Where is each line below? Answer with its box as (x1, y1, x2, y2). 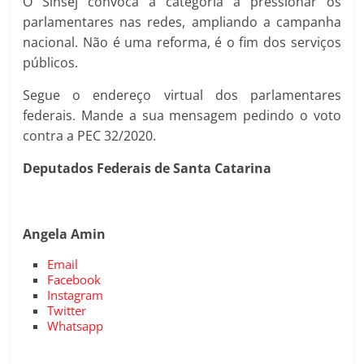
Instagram (47, 287, 104, 303)
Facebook (47, 271, 102, 288)
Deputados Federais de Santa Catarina (23, 159, 272, 177)
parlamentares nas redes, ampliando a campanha (23, 13, 341, 31)
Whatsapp (47, 318, 104, 334)
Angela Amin (23, 225, 106, 243)
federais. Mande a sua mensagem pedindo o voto (23, 106, 341, 124)
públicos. (23, 54, 79, 71)
